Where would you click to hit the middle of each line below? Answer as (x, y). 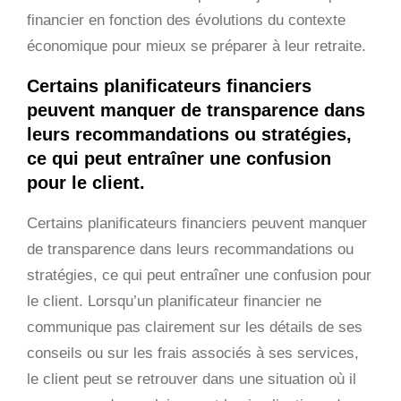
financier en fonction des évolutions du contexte (186, 20)
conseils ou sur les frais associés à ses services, (193, 353)
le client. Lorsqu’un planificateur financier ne (174, 301)
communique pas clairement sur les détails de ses (195, 327)
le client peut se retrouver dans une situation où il (192, 379)
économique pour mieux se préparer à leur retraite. (196, 46)
